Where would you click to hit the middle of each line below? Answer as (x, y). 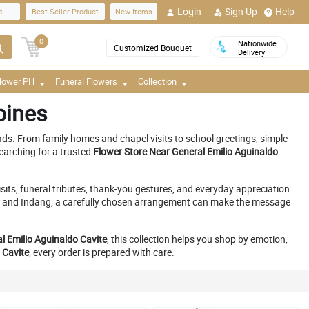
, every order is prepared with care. (102, 252)
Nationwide (257, 43)
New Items (134, 11)
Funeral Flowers (86, 81)
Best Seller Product (65, 11)
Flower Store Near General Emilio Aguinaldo (186, 151)
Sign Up (241, 11)
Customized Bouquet (153, 48)
